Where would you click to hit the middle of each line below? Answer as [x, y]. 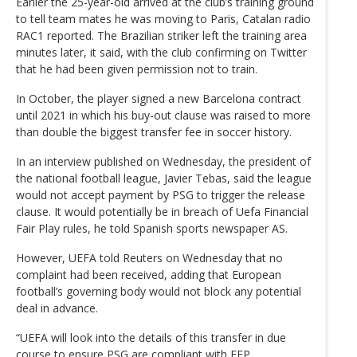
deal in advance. [57, 308]
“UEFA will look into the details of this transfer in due [151, 337]
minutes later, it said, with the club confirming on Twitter [161, 52]
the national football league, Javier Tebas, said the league [164, 178]
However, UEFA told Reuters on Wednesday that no [149, 257]
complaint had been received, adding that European [149, 274]
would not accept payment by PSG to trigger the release [161, 194]
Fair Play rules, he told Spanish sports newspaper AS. [152, 228]
